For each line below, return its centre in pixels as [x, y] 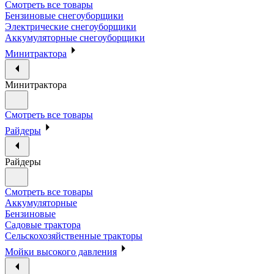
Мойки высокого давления [61, 251]
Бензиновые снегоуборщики [64, 15]
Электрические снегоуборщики [71, 26]
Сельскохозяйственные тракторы [74, 235]
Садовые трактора [43, 224]
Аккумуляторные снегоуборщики [75, 37]
